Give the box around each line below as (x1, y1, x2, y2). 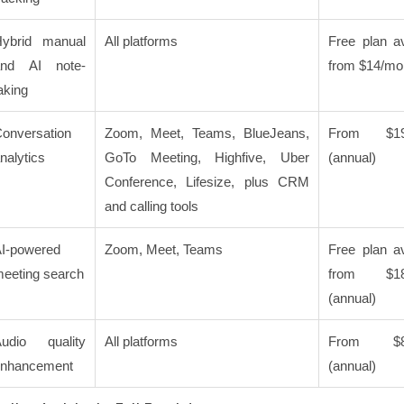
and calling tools (105, 198, 198, 215)
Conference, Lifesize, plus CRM (105, 174, 309, 190)
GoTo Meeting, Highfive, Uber (105, 150, 309, 166)
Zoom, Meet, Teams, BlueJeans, (105, 125, 309, 142)
